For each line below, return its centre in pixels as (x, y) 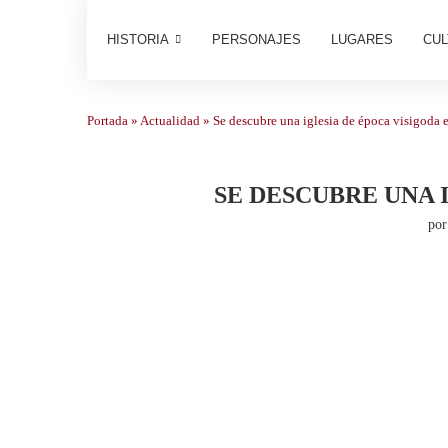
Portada (107, 120)
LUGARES (362, 39)
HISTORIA (138, 39)
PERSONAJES (256, 39)
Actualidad (170, 120)
